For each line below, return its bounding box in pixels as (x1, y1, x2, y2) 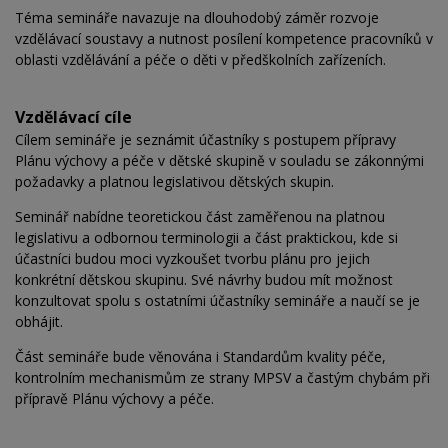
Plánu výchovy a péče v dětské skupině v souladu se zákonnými (15, 151, 424, 171)
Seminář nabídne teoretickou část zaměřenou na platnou (15, 207, 385, 227)
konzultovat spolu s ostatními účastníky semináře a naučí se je (15, 291, 420, 311)
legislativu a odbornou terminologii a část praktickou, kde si (15, 228, 398, 248)
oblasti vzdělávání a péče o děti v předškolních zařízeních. (15, 50, 386, 70)
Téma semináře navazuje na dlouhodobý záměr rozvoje (15, 8, 379, 28)
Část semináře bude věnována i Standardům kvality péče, (15, 347, 386, 367)
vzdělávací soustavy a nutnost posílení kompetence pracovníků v (15, 29, 433, 49)
